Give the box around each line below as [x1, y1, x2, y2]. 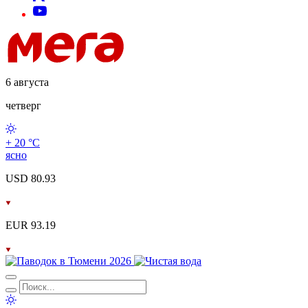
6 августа [5, 76, 49, 88]
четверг [5, 100, 41, 111]
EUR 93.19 [5, 219, 56, 231]
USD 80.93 [5, 173, 56, 184]
